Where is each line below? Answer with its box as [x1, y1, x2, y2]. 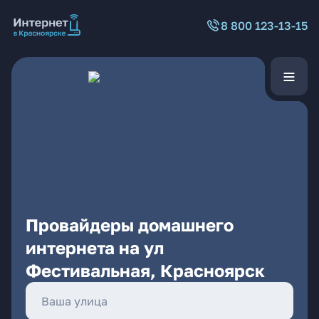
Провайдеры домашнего [26, 214, 234, 235]
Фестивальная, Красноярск [26, 260, 265, 281]
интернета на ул [26, 237, 164, 258]
